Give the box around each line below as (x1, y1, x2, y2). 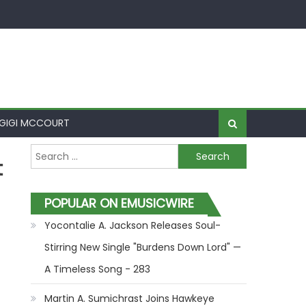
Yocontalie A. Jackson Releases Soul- (44, 219, 221, 232)
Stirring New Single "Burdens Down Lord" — (44, 240, 242, 254)
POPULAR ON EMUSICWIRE (44, 195, 195, 212)
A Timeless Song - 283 (44, 262, 151, 276)
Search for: (31, 145, 83, 159)
